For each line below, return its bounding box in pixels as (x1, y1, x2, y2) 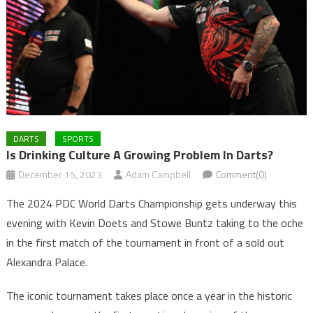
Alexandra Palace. (6, 254, 87, 271)
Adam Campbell (125, 167, 191, 182)
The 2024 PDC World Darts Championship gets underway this (6, 195, 297, 212)
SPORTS (61, 132, 94, 146)
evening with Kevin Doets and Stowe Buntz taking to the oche (6, 214, 303, 232)
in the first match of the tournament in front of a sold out (6, 234, 284, 252)
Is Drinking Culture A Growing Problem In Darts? (6, 145, 273, 165)
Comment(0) (215, 167, 267, 182)
